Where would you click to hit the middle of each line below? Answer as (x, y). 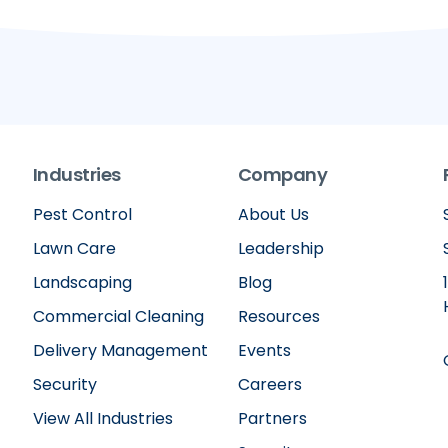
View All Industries (102, 419)
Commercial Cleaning (118, 317)
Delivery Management (120, 351)
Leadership (280, 249)
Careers (269, 385)
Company (282, 175)
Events (264, 351)
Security (64, 385)
